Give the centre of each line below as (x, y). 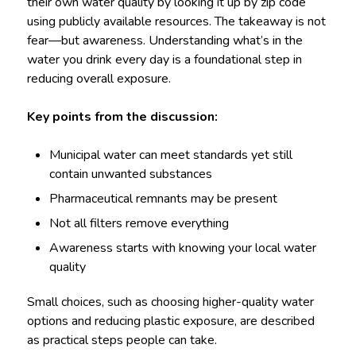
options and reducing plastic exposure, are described (170, 321)
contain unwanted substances (131, 174)
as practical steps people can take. (122, 341)
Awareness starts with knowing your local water (183, 248)
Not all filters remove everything (139, 224)
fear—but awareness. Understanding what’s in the (164, 41)
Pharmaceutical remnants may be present (164, 199)
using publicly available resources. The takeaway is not (176, 22)
